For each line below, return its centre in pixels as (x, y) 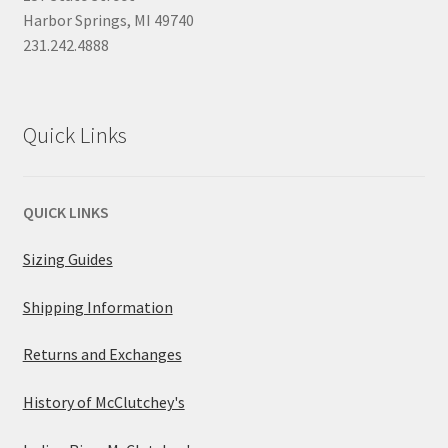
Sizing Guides (67, 259)
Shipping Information (97, 306)
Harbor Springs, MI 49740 (108, 19)
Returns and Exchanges (102, 354)
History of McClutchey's (103, 402)
